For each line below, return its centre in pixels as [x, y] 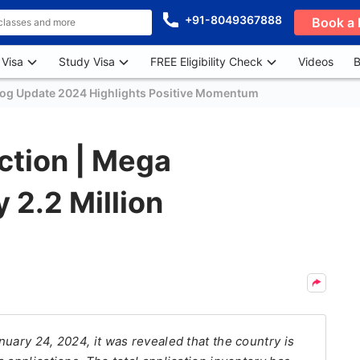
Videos [316, 61]
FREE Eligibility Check [207, 61]
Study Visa [87, 61]
